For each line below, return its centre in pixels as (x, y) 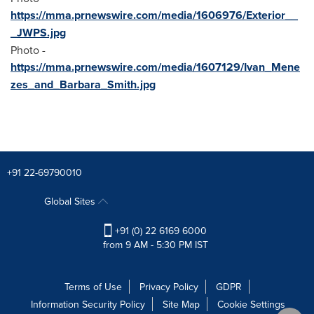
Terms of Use (93, 286)
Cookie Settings (251, 304)
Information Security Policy (88, 304)
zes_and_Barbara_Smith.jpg (83, 84)
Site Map (181, 304)
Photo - (28, 49)
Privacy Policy (169, 286)
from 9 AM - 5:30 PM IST (155, 244)
